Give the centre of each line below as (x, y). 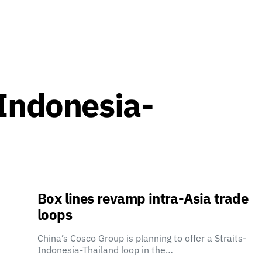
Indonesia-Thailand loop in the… (105, 250)
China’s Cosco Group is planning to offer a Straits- (142, 238)
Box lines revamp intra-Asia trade (143, 198)
